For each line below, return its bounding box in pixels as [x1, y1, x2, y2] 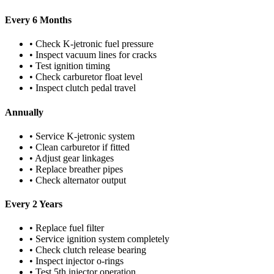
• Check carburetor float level [29, 72, 143, 83]
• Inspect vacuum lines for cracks [29, 50, 157, 61]
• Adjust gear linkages [29, 152, 114, 163]
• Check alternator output [29, 174, 126, 185]
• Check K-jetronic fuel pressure [29, 39, 154, 50]
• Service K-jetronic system [29, 130, 135, 141]
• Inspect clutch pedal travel [29, 83, 136, 94]
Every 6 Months [5, 15, 72, 26]
